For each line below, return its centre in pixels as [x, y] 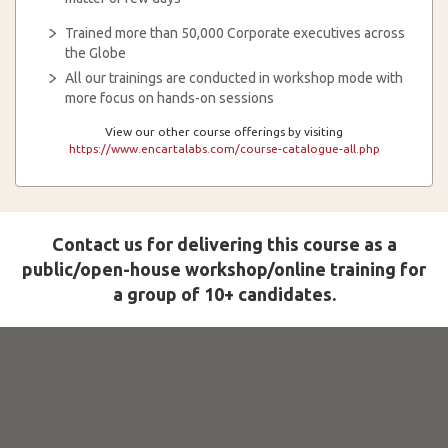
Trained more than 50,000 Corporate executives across [235, 33]
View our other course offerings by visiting [224, 131]
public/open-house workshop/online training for [224, 269]
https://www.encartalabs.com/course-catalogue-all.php [224, 148]
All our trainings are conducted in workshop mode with [234, 78]
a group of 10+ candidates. [224, 294]
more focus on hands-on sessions [169, 98]
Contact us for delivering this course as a [224, 244]
